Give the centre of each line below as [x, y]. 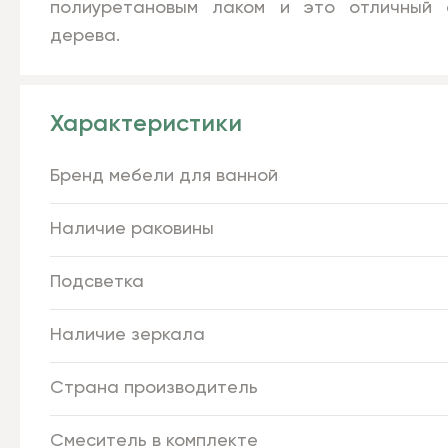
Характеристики [146, 124]
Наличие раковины [132, 229]
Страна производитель [154, 388]
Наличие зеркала [127, 335]
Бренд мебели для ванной [164, 176]
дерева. [85, 36]
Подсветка [97, 282]
